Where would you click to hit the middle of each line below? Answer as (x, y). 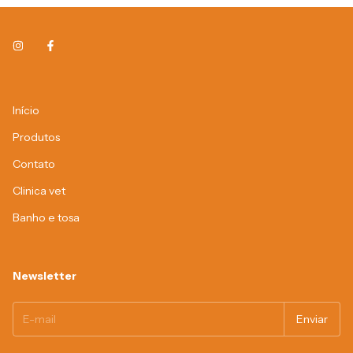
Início (26, 110)
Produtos (36, 137)
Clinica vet (39, 191)
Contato (34, 164)
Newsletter (45, 276)
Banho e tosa (46, 217)
